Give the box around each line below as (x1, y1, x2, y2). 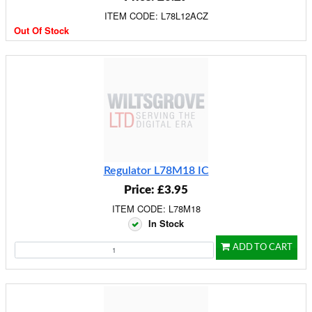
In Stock (148, 217, 184, 230)
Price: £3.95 (124, 184, 188, 196)
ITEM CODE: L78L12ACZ (104, 9, 208, 22)
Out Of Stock (14, 24, 69, 37)
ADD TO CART (233, 243, 292, 252)
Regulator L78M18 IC (103, 165, 209, 176)
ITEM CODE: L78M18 (111, 202, 201, 215)
